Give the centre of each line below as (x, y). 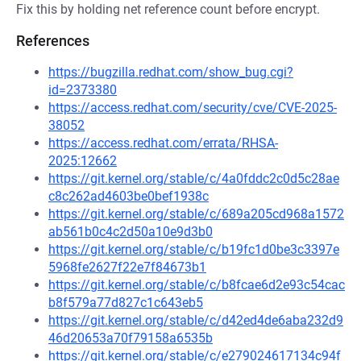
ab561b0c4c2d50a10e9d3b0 (131, 232)
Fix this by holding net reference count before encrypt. (168, 9)
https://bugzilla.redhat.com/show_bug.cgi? (171, 72)
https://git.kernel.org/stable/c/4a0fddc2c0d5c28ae (194, 178)
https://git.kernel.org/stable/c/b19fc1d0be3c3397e (194, 249)
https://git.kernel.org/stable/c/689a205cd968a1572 (196, 214)
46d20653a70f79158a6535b (131, 338)
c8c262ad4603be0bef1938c (129, 196)
